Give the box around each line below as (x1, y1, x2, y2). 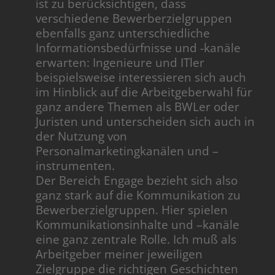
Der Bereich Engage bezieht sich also (36, 172, 238, 188)
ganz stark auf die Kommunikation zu (36, 187, 241, 203)
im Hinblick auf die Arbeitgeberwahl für (36, 83, 253, 100)
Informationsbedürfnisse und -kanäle (36, 39, 241, 56)
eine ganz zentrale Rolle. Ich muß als (36, 231, 237, 247)
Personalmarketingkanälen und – (36, 142, 219, 159)
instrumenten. (36, 157, 115, 174)
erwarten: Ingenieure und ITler (36, 54, 205, 71)
